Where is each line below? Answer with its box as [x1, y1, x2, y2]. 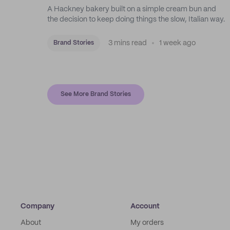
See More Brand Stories [61, 91, 131, 97]
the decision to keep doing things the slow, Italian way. [47, 16, 225, 23]
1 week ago [159, 40, 196, 47]
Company [21, 203, 54, 210]
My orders [130, 219, 164, 226]
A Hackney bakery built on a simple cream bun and [47, 6, 216, 13]
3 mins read [108, 40, 147, 47]
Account [130, 203, 160, 210]
